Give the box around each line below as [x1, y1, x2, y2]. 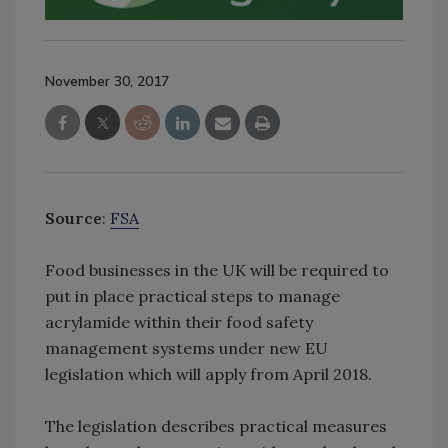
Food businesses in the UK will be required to [45, 259, 389, 280]
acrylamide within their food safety [45, 311, 313, 332]
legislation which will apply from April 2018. [45, 363, 372, 384]
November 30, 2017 [45, 71, 169, 91]
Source [45, 207, 102, 228]
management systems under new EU [45, 337, 328, 358]
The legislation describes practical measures [45, 415, 387, 436]
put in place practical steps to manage [45, 285, 340, 306]
